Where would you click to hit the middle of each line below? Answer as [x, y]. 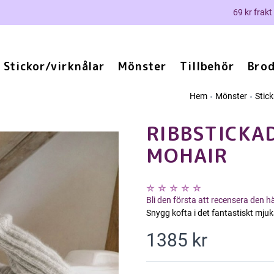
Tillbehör [207, 66]
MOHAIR [187, 155]
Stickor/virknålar [54, 66]
